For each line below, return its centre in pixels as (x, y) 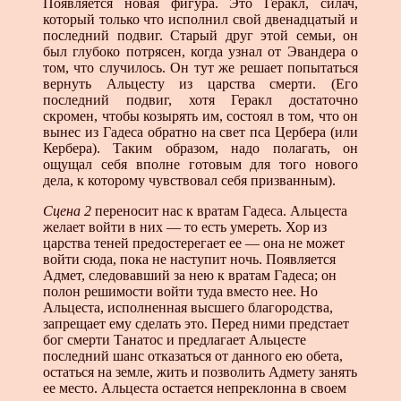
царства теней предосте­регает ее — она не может (194, 243)
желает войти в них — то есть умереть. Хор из (185, 226)
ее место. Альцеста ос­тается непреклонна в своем (195, 388)
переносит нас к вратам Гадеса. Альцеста (219, 210)
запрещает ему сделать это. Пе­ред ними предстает (196, 323)
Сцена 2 (67, 210)
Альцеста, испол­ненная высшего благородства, (188, 307)
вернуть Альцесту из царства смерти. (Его (200, 83)
